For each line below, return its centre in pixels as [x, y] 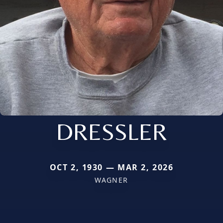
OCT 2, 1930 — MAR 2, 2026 [111, 167]
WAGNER [111, 180]
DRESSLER [111, 131]
